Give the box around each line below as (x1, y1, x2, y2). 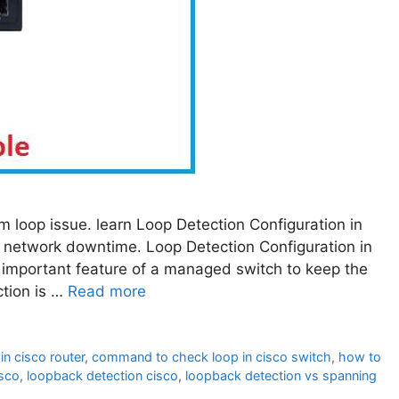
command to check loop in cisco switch (92, 349, 332, 365)
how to (338, 349, 382, 365)
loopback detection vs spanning (185, 368, 377, 384)
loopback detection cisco (27, 368, 178, 384)
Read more (68, 282, 146, 301)
